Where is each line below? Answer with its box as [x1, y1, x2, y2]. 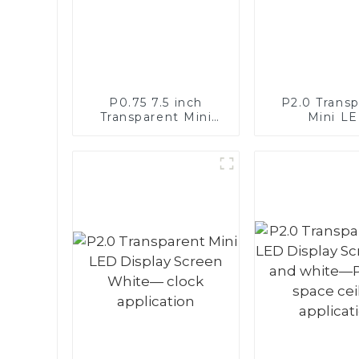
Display [131, 138, 180, 153]
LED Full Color [107, 123, 204, 139]
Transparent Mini [99, 109, 212, 124]
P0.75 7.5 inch [109, 95, 203, 110]
